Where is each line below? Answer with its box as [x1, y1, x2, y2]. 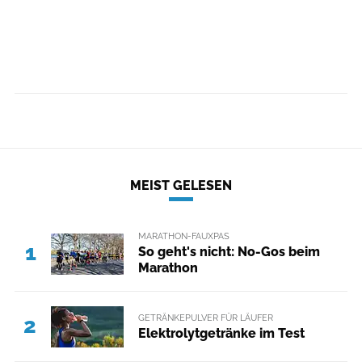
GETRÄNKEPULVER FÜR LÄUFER [137, 311, 273, 323]
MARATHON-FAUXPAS [137, 230, 229, 242]
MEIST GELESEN [130, 178, 232, 193]
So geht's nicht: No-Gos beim [137, 244, 320, 260]
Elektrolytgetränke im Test [137, 325, 305, 341]
